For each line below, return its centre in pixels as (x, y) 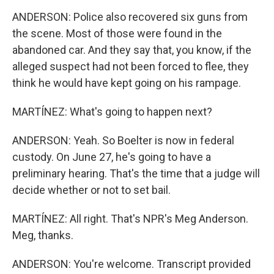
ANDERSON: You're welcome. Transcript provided (131, 264)
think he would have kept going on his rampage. (127, 83)
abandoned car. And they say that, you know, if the (132, 50)
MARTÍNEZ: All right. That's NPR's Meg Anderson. (130, 219)
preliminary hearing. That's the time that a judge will (136, 173)
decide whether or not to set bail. (91, 190)
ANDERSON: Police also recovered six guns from (130, 17)
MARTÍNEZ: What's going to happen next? (112, 112)
